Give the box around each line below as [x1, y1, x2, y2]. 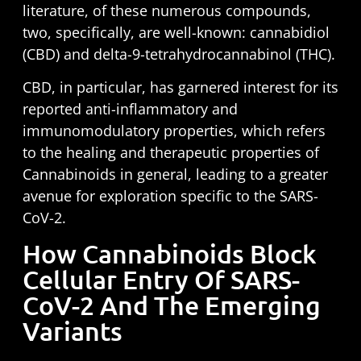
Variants [22, 314, 122, 346]
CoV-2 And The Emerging [22, 288, 321, 321]
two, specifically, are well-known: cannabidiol [22, 22, 330, 42]
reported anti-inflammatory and [22, 99, 238, 119]
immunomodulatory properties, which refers [22, 121, 326, 141]
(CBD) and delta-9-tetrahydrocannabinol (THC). [22, 44, 335, 64]
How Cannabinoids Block [22, 237, 317, 269]
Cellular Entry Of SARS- [22, 263, 300, 295]
